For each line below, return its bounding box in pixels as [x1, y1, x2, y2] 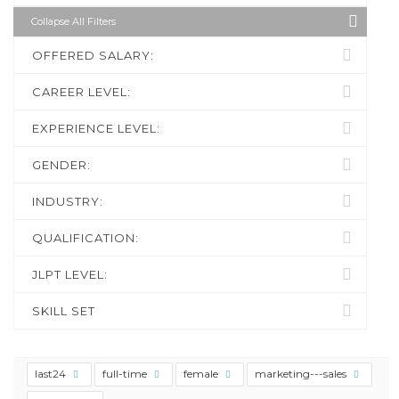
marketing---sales [255, 367, 349, 380]
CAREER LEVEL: [32, 85, 131, 99]
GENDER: [32, 158, 91, 172]
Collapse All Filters [31, 15, 116, 28]
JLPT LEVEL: [32, 267, 108, 281]
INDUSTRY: [32, 194, 103, 208]
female [183, 367, 221, 380]
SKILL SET [32, 304, 95, 318]
